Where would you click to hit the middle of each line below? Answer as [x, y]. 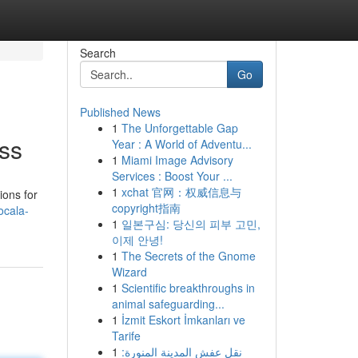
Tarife [126, 336]
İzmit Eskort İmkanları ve [183, 320]
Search [97, 53]
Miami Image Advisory [177, 160]
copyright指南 [146, 208]
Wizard [129, 272]
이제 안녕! [137, 240]
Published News [120, 112]
